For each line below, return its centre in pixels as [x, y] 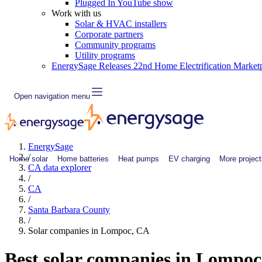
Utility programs [105, 55]
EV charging [189, 158]
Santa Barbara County [69, 210]
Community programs [115, 45]
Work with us [76, 13]
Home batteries [83, 158]
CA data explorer [60, 168]
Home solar [29, 158]
